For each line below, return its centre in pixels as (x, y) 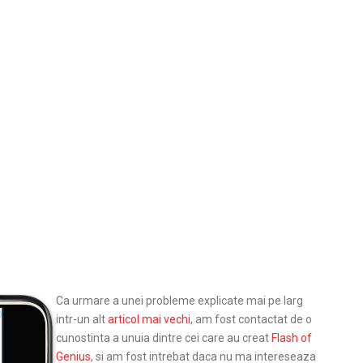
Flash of (292, 338)
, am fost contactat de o (251, 319)
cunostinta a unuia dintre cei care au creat (164, 338)
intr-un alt (82, 319)
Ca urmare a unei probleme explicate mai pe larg (179, 301)
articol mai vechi (149, 319)
